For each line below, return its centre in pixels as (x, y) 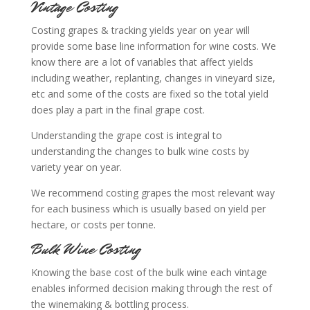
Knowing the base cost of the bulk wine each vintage (149, 272)
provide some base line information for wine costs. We (153, 46)
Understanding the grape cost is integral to (126, 135)
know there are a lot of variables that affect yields (142, 62)
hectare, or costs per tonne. (93, 225)
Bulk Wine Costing (85, 249)
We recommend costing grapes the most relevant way (153, 193)
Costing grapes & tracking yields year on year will (140, 30)
